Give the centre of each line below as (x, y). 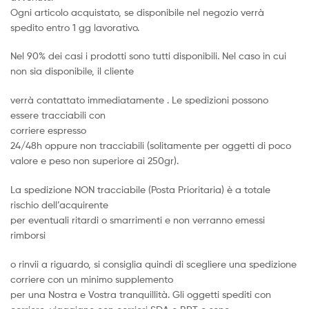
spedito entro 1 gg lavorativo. (75, 27)
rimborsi (28, 235)
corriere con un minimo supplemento (92, 279)
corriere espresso (48, 130)
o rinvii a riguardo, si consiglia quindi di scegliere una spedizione (153, 263)
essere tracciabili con (58, 115)
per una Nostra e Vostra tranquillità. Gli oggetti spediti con (141, 294)
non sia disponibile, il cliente (72, 71)
